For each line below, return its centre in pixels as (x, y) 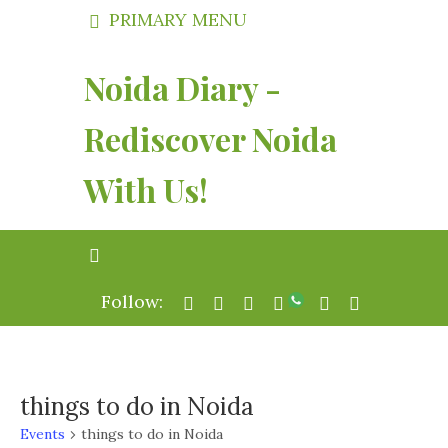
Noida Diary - (182, 87)
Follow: (134, 301)
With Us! (146, 189)
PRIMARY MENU (175, 19)
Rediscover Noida (210, 138)
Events (42, 434)
